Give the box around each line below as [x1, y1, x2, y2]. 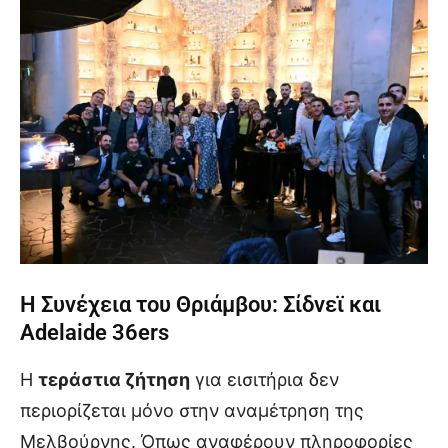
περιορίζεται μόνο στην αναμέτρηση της [20, 399, 364, 421]
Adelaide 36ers [20, 319, 169, 345]
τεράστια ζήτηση [38, 368, 190, 390]
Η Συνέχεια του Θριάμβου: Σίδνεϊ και [20, 291, 381, 317]
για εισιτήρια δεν [190, 368, 339, 390]
